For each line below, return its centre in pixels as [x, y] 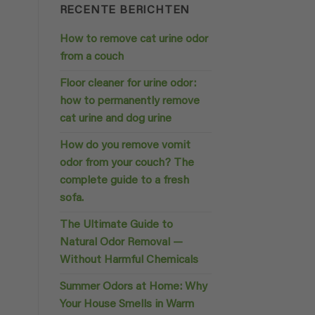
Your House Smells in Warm [127, 305]
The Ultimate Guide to [116, 225]
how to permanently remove [129, 102]
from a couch [91, 57]
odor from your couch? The [127, 163]
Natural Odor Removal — [121, 243]
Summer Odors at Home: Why [133, 287]
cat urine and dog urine [115, 119]
